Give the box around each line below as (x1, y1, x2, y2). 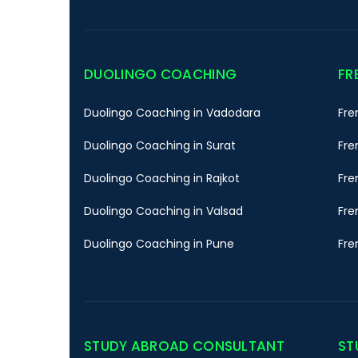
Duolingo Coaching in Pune (84, 236, 234, 253)
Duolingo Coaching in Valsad (84, 203, 243, 220)
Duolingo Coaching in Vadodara (84, 105, 261, 121)
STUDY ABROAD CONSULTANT (84, 336, 284, 356)
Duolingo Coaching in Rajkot (84, 170, 240, 187)
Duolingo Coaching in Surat (84, 137, 236, 154)
